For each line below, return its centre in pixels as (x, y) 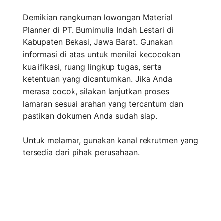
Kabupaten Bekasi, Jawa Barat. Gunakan (98, 42)
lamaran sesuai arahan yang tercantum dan (103, 104)
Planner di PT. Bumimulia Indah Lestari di (98, 30)
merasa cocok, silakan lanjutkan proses (96, 92)
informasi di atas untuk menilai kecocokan (101, 55)
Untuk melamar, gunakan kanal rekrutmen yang (110, 140)
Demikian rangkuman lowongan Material (98, 18)
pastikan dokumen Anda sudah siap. (90, 116)
